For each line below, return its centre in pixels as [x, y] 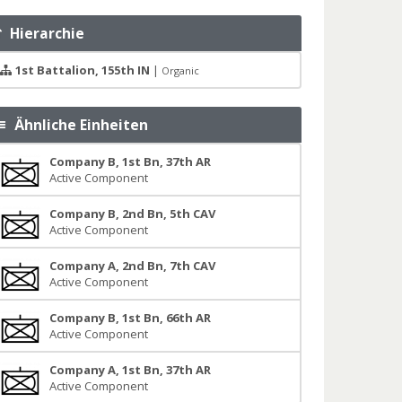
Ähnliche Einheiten [78, 125]
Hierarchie [44, 33]
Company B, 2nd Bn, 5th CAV [132, 214]
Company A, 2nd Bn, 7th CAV [132, 266]
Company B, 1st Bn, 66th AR [130, 318]
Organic [180, 70]
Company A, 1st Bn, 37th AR [130, 370]
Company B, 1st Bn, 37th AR [130, 162]
